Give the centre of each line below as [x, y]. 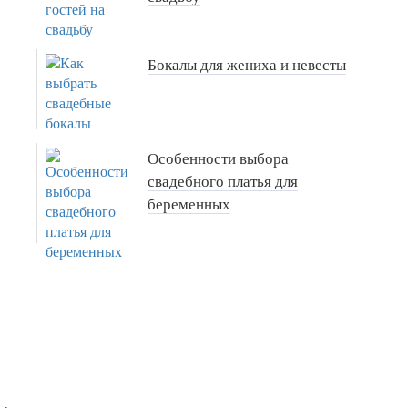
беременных [189, 205]
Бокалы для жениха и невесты [247, 66]
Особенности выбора [219, 159]
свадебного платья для [223, 182]
